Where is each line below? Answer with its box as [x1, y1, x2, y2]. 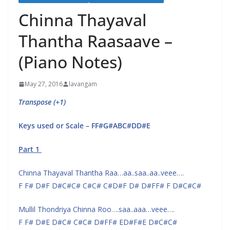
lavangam [69, 80, 97, 88]
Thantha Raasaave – [18, 30, 172, 52]
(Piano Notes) [18, 51, 122, 73]
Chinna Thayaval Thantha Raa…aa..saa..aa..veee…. [18, 168, 184, 178]
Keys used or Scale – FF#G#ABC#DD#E [18, 121, 150, 130]
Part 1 [18, 144, 42, 154]
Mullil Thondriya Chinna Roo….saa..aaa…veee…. [18, 204, 175, 214]
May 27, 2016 [25, 80, 63, 88]
